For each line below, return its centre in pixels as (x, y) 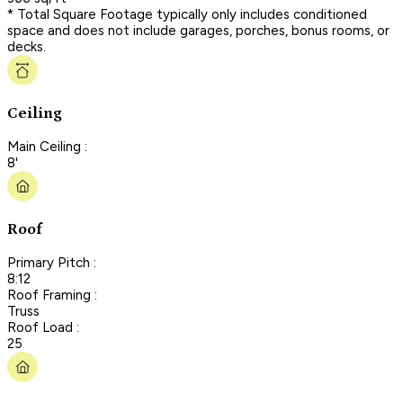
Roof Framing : (52, 295)
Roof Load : (43, 327)
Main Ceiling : (47, 146)
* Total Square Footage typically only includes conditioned (187, 14)
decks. (27, 46)
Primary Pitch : (52, 262)
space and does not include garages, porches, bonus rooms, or (198, 30)
